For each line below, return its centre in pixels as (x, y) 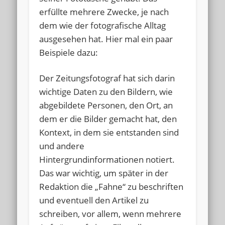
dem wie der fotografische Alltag (103, 25)
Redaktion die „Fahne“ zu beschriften (111, 186)
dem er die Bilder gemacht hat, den (108, 119)
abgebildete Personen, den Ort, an (106, 105)
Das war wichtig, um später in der (104, 173)
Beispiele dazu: (69, 52)
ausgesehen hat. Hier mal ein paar (106, 39)
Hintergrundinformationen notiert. (107, 159)
